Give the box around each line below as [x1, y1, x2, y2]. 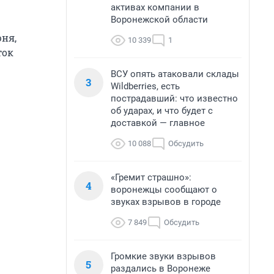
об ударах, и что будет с [111, 105, 213, 116]
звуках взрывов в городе [111, 196, 221, 207]
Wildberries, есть [111, 81, 180, 92]
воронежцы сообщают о [111, 184, 217, 195]
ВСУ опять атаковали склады [111, 68, 239, 80]
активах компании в [111, 2, 199, 13]
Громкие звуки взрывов [111, 251, 216, 262]
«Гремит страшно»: [111, 172, 191, 183]
